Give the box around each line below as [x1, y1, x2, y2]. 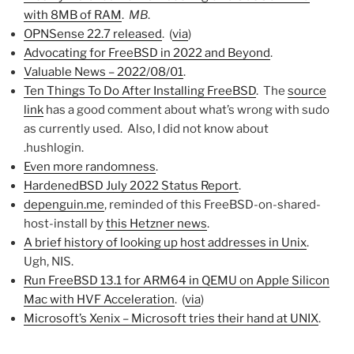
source [288, 83, 326, 98]
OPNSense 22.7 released [24, 26, 162, 41]
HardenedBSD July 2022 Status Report [24, 178, 239, 193]
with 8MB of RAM [24, 7, 122, 22]
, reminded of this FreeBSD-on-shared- [104, 197, 321, 212]
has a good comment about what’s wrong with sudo [43, 102, 330, 117]
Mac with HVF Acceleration [24, 292, 175, 307]
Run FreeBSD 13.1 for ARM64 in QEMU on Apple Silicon [24, 273, 330, 288]
